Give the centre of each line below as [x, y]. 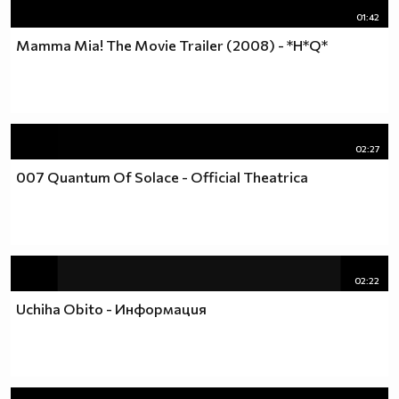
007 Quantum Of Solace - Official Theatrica [162, 176]
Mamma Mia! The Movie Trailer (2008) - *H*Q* [172, 45]
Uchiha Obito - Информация [111, 308]
